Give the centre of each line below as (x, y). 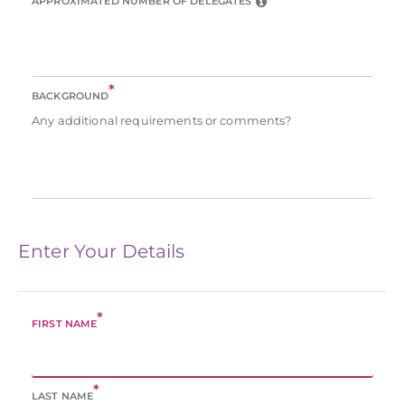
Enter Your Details (102, 251)
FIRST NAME (65, 324)
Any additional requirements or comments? (162, 121)
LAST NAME (63, 396)
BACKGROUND (71, 96)
